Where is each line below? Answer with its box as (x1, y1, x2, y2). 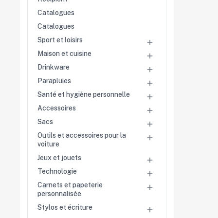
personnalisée (37, 190, 81, 198)
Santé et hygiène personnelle (37, 91, 130, 99)
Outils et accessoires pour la (37, 131, 126, 140)
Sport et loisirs (37, 36, 83, 44)
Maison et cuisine (37, 50, 91, 58)
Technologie (37, 167, 77, 176)
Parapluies (37, 77, 71, 85)
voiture (37, 140, 59, 148)
